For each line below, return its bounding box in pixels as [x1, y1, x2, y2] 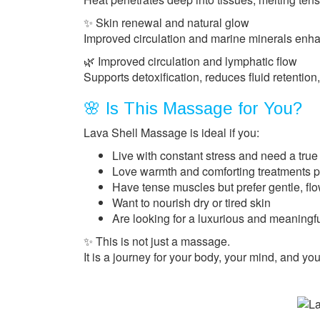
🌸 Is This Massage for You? [84, 99, 302, 119]
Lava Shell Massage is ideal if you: [84, 124, 259, 141]
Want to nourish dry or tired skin [112, 194, 271, 211]
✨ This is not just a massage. [84, 233, 230, 250]
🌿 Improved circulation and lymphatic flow [84, 53, 297, 70]
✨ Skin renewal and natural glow [84, 14, 249, 31]
